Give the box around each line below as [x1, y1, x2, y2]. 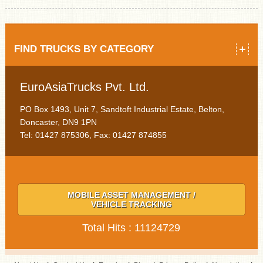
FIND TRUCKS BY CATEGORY [14, 43, 154, 55]
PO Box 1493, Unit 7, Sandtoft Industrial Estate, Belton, [19, 104, 224, 114]
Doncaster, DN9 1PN [19, 117, 97, 127]
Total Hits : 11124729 [82, 221, 181, 234]
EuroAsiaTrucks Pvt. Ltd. [19, 80, 149, 93]
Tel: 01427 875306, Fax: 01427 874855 [19, 130, 167, 140]
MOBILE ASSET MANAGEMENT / [67, 190, 195, 200]
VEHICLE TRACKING [90, 199, 172, 209]
